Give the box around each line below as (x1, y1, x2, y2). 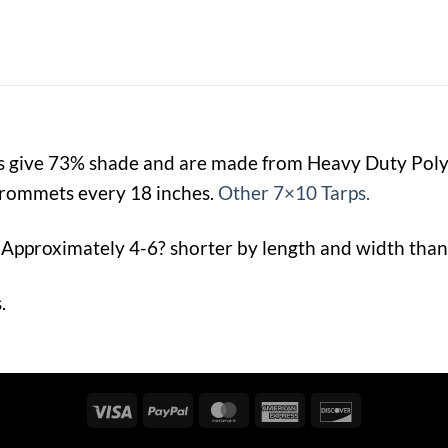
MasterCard (243, 398, 335, 420)
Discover (355, 398, 421, 420)
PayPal (187, 398, 238, 420)
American (299, 398, 371, 420)
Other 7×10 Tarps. (218, 180, 370, 204)
